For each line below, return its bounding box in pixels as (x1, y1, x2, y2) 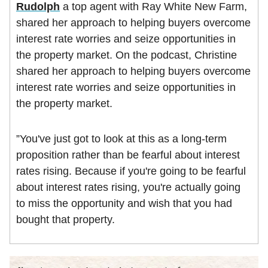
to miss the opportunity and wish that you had (16, 197, 232, 210)
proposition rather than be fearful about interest (16, 149, 240, 162)
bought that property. (16, 214, 115, 226)
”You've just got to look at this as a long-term (16, 133, 227, 145)
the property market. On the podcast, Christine (16, 49, 237, 62)
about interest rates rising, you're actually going (16, 181, 240, 194)
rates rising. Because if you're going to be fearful (16, 165, 246, 178)
